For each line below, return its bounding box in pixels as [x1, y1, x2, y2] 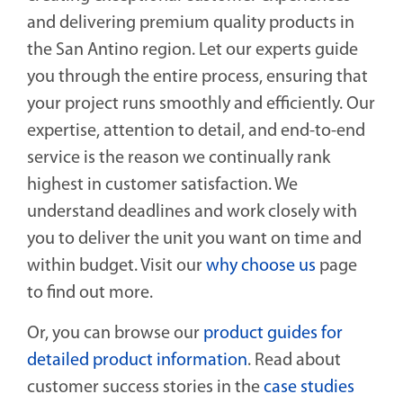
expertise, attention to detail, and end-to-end [27, 122, 365, 141]
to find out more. [27, 284, 153, 303]
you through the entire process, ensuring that [27, 68, 368, 87]
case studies [264, 379, 354, 398]
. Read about [247, 352, 341, 371]
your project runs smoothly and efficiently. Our [27, 95, 375, 114]
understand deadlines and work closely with [27, 203, 357, 222]
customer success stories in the [27, 379, 264, 398]
